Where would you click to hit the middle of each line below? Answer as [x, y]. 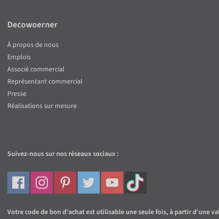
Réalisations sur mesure [42, 106]
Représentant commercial [45, 82]
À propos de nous [33, 45]
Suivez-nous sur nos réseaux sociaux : [63, 154]
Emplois [19, 57]
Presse [17, 94]
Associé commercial [36, 70]
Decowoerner [33, 25]
